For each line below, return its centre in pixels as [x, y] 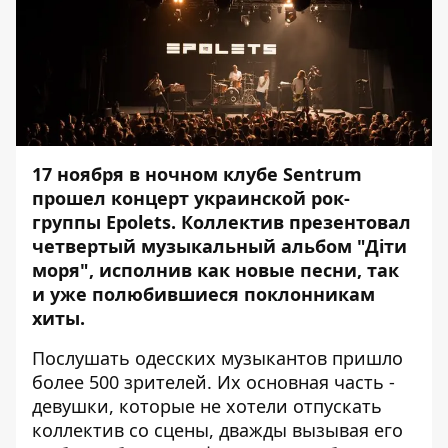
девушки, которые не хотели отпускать [207, 406]
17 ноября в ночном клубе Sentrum [197, 174]
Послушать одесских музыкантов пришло [217, 358]
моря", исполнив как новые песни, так [215, 270]
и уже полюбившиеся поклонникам [203, 294]
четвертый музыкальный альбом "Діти [219, 246]
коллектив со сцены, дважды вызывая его [217, 430]
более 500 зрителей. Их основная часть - [213, 382]
